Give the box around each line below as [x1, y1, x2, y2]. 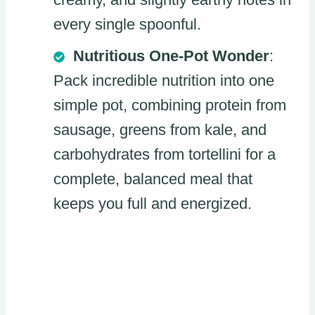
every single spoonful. [53, 15, 201, 33]
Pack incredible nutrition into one [53, 71, 274, 89]
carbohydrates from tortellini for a [53, 145, 276, 163]
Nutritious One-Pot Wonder [73, 46, 269, 65]
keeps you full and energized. [53, 194, 252, 212]
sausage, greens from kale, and [53, 120, 266, 139]
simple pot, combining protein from [53, 96, 286, 114]
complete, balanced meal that [53, 169, 252, 188]
